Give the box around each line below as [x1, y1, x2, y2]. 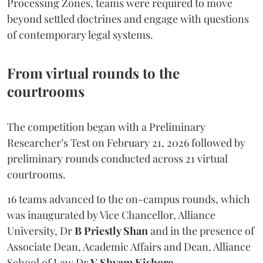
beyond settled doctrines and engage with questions [7, 12, 249, 26]
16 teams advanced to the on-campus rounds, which [7, 192, 250, 207]
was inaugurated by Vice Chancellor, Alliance [7, 208, 215, 222]
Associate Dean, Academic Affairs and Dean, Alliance [7, 240, 251, 254]
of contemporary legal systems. [7, 28, 153, 42]
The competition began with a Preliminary [7, 120, 205, 134]
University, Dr [7, 224, 75, 238]
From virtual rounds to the [7, 63, 180, 83]
